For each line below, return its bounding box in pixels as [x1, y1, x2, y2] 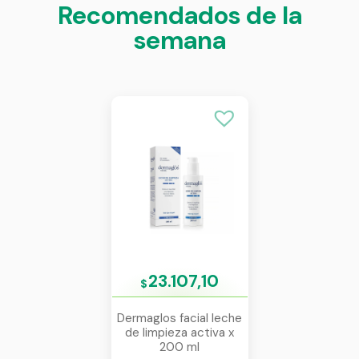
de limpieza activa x [125, 324, 234, 341]
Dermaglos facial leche [117, 309, 242, 326]
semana [133, 24, 226, 57]
